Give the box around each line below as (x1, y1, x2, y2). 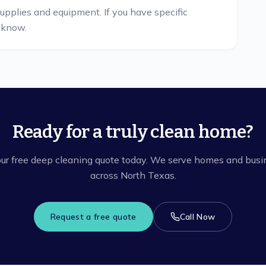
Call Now (179, 211, 216, 222)
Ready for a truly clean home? (12, 121, 254, 142)
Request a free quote (50, 211, 137, 222)
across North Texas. (90, 169, 176, 181)
